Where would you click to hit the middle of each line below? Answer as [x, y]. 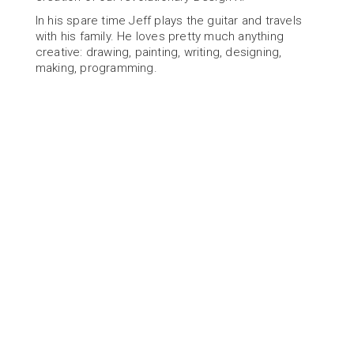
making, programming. [96, 68]
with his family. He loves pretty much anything [159, 36]
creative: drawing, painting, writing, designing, [158, 52]
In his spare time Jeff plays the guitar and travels [168, 21]
